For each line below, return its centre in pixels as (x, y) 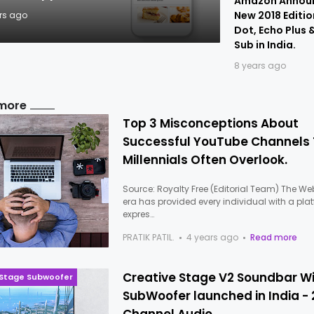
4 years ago (213, 237)
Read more (274, 237)
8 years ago (260, 66)
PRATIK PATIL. (149, 237)
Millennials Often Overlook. (205, 160)
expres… (139, 214)
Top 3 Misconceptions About (211, 123)
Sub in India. (265, 45)
